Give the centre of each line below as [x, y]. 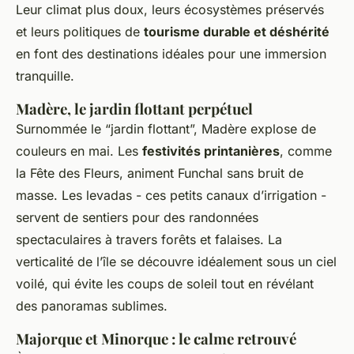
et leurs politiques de [80, 31]
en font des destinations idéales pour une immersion [171, 53]
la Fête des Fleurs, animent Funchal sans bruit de [160, 173]
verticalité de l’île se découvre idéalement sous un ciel [176, 261]
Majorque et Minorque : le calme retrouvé [156, 338]
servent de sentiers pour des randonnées [137, 217]
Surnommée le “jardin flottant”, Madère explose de [166, 128]
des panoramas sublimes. [92, 305]
